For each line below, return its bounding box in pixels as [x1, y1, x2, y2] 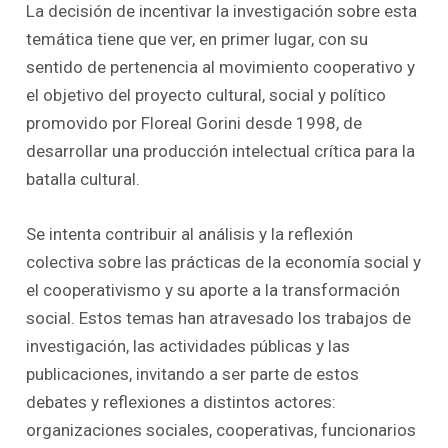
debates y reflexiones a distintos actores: [26, 392, 337, 413]
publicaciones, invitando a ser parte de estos [26, 364, 360, 385]
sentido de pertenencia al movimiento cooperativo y [26, 57, 416, 78]
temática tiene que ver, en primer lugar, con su [26, 29, 369, 50]
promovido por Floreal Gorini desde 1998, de [26, 113, 363, 134]
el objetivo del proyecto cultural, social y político [26, 85, 387, 106]
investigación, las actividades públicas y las [26, 336, 351, 357]
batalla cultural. [26, 169, 141, 190]
